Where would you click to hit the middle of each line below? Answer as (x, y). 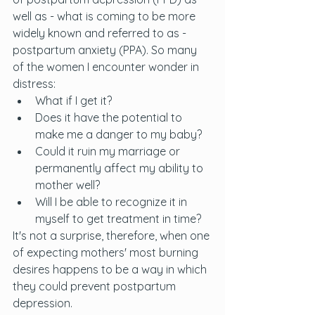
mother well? (69, 185)
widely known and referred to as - (101, 33)
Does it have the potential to (110, 117)
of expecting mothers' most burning (107, 252)
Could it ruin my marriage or (109, 151)
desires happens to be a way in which (111, 269)
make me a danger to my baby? (120, 134)
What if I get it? (75, 101)
